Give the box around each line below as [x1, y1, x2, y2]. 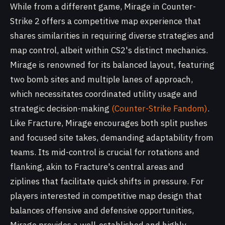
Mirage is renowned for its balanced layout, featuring [10, 59, 214, 70]
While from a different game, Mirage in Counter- [10, 1, 196, 12]
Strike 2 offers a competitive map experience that [10, 16, 201, 27]
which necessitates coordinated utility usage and [10, 88, 197, 99]
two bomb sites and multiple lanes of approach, [10, 74, 193, 85]
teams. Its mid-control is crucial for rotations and [10, 147, 199, 158]
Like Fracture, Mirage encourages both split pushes [10, 118, 207, 129]
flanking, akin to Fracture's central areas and [10, 161, 184, 172]
